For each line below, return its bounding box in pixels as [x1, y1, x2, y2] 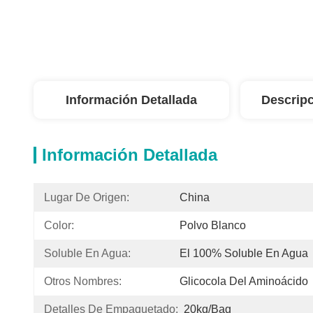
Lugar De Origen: [44, 191, 129, 203]
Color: [44, 219, 74, 231]
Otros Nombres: [44, 275, 122, 287]
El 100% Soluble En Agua [180, 247, 308, 259]
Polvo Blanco [180, 219, 246, 231]
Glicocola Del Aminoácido [180, 275, 308, 287]
